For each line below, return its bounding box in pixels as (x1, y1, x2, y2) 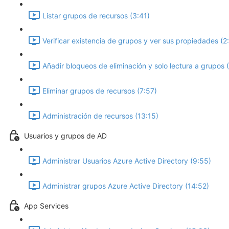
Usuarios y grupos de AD (24, 131, 107, 141)
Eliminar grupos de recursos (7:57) (42, 86, 157, 96)
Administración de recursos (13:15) (42, 111, 158, 121)
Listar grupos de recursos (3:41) (42, 11, 150, 20)
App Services (24, 201, 68, 211)
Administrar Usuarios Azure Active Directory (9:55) (42, 156, 211, 166)
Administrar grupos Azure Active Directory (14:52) (42, 181, 209, 191)
